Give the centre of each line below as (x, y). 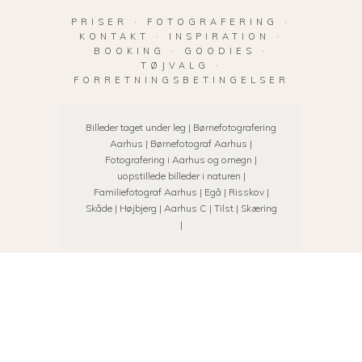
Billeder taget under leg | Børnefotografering (181, 127)
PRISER (99, 22)
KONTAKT (114, 36)
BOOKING (129, 51)
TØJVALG (175, 65)
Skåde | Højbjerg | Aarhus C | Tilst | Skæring (181, 208)
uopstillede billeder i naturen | (181, 176)
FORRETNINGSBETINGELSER (181, 80)
